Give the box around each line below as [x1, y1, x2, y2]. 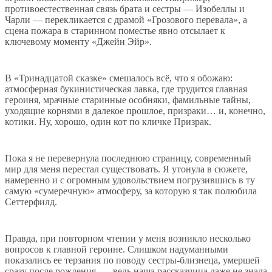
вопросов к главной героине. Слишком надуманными [5, 244, 228, 255]
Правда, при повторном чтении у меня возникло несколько [5, 233, 251, 244]
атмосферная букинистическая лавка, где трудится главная [5, 84, 247, 95]
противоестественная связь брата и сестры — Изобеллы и [5, 4, 245, 15]
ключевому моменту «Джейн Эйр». [5, 36, 152, 47]
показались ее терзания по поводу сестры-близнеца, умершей [5, 255, 260, 266]
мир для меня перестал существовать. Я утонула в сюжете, [5, 164, 248, 175]
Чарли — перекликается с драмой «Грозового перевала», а [5, 15, 247, 25]
